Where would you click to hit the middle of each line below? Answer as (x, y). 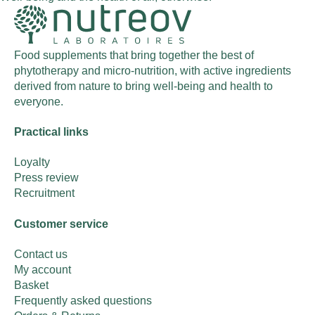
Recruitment (44, 193)
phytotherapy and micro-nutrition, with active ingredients (153, 70)
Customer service (61, 224)
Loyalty (32, 162)
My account (43, 269)
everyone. (39, 101)
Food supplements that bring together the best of (134, 55)
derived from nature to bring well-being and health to (143, 86)
